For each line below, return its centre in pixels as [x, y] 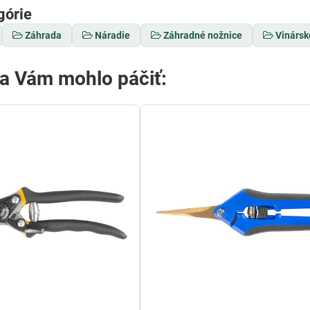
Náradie [113, 35]
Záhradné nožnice [203, 35]
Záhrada [44, 35]
